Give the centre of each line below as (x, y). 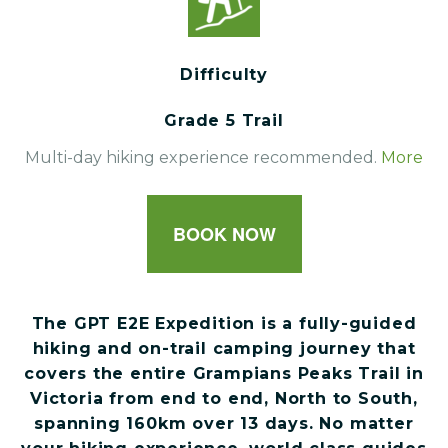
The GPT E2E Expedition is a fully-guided (224, 323)
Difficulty (224, 75)
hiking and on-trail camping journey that (224, 348)
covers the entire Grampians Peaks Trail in (224, 373)
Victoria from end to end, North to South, (224, 398)
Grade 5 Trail (224, 121)
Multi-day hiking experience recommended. (203, 158)
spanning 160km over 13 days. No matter (224, 423)
